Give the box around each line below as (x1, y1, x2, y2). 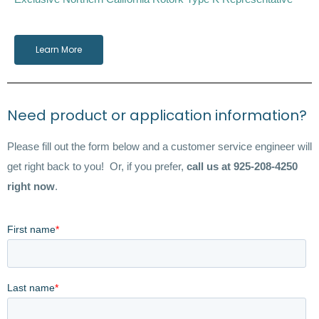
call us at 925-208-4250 (187, 160, 298, 173)
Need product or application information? (7, 105, 307, 126)
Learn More (36, 43, 82, 56)
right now (7, 180, 55, 193)
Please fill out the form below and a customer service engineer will (7, 140, 312, 153)
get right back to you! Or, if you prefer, (7, 160, 187, 173)
